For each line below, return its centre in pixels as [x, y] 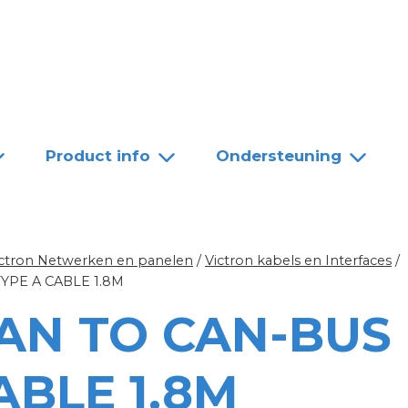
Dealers [125, 30]
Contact [219, 30]
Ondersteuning [279, 155]
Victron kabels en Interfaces [298, 261]
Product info [98, 155]
